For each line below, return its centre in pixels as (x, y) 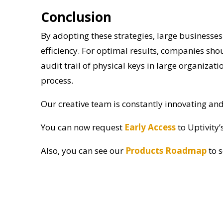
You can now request (83, 127)
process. (57, 80)
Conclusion (76, 17)
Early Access (150, 127)
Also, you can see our (83, 150)
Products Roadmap (166, 150)
